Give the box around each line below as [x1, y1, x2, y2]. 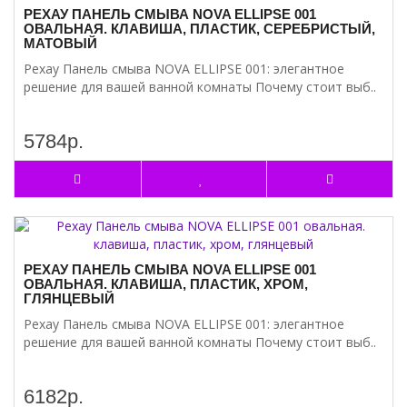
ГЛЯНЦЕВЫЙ [24, 291, 114, 306]
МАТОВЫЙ [24, 35, 97, 51]
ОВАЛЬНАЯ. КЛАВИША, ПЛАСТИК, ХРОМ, [24, 276, 308, 292]
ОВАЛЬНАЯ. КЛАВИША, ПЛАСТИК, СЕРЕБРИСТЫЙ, [24, 21, 375, 36]
